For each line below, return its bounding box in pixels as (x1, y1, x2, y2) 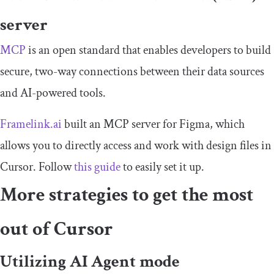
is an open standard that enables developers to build (26, 42, 271, 59)
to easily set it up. (120, 159, 204, 176)
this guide (72, 159, 120, 176)
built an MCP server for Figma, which (62, 116, 245, 133)
